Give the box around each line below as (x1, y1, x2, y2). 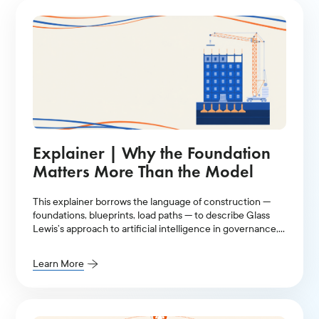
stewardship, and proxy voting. (33, 236, 166, 249)
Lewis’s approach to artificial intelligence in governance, (33, 222, 279, 235)
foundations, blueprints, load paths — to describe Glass (33, 209, 271, 221)
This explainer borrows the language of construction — (33, 195, 271, 208)
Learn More (33, 257, 85, 270)
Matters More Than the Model (33, 159, 254, 182)
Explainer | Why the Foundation (33, 141, 271, 164)
